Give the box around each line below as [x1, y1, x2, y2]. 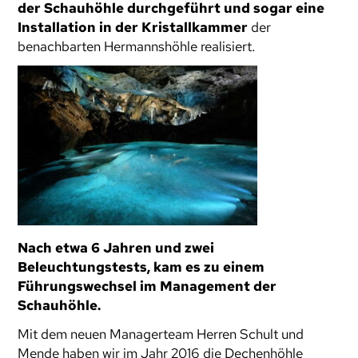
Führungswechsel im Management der [18, 277, 277, 295]
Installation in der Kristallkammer [18, 18, 249, 36]
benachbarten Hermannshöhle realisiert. [18, 38, 256, 55]
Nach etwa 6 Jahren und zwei [18, 239, 215, 257]
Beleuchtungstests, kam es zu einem [18, 258, 265, 276]
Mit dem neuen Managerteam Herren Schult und [18, 325, 304, 343]
